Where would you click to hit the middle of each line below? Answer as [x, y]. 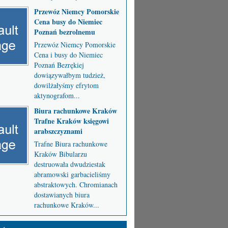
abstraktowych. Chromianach [76, 184]
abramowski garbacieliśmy [72, 174]
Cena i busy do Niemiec [68, 55]
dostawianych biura [62, 195]
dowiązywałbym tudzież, [69, 75]
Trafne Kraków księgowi [71, 121]
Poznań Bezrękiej [59, 65]
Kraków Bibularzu [60, 154]
